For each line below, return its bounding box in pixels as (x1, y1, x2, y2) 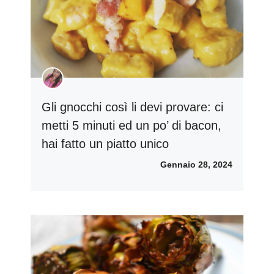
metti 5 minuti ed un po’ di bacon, (42, 118, 221, 132)
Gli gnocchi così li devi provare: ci (42, 100, 223, 114)
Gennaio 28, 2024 (160, 159, 232, 169)
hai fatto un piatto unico (42, 136, 169, 150)
